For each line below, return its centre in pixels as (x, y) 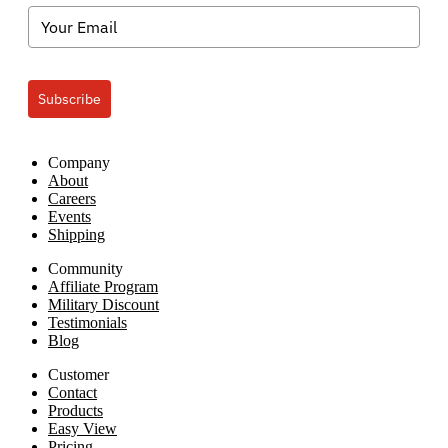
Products (75, 410)
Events (69, 216)
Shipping (76, 234)
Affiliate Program (103, 286)
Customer (78, 374)
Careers (72, 198)
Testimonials (87, 322)
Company (79, 162)
